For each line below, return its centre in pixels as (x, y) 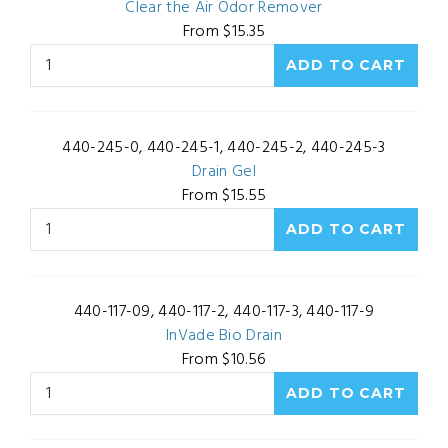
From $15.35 (224, 32)
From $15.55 (224, 196)
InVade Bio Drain (224, 336)
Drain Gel (224, 172)
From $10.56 (224, 360)
